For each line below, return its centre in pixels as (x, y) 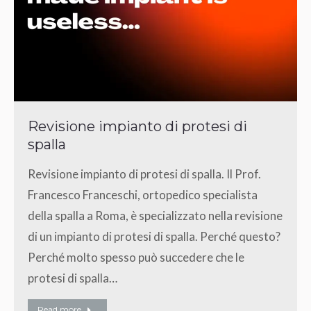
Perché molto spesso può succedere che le (136, 257)
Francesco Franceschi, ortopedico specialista (143, 194)
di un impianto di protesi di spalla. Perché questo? (154, 236)
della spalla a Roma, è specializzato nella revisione (155, 215)
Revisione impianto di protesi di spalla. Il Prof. (144, 174)
